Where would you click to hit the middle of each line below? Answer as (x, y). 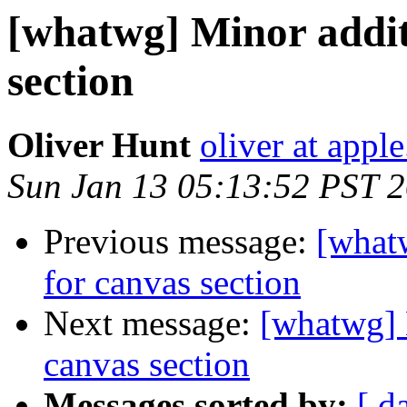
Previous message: (180, 242)
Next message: (152, 323)
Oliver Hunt (99, 145)
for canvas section (172, 283)
